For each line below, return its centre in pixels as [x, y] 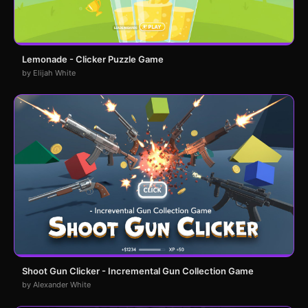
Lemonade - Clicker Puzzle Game [93, 59]
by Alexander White [56, 284]
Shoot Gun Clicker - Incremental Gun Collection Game [138, 271]
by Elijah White [49, 73]
